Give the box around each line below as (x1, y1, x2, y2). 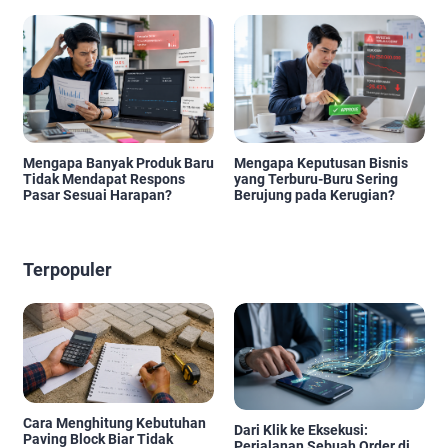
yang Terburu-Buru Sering (234, 170, 398, 187)
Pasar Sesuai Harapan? (23, 186, 172, 203)
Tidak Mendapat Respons (23, 170, 185, 187)
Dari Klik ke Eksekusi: (234, 422, 368, 439)
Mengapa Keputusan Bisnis (234, 154, 408, 171)
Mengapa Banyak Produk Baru (23, 154, 214, 171)
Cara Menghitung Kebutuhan (23, 414, 206, 431)
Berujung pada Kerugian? (234, 186, 395, 203)
